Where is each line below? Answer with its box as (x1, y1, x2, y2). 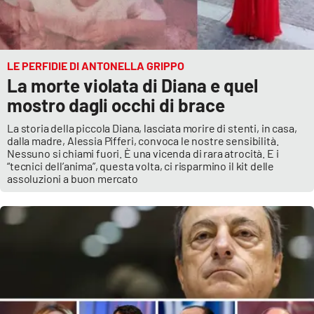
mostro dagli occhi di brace (7, 93, 225, 116)
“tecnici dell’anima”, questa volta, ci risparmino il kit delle (7, 158, 275, 172)
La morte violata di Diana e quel (7, 74, 258, 96)
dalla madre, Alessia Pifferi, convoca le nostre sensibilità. (7, 133, 279, 147)
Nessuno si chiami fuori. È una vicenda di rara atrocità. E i (7, 146, 279, 160)
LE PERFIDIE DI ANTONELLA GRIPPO (7, 58, 184, 72)
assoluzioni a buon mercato (7, 171, 138, 185)
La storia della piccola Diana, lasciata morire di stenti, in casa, (7, 121, 297, 135)
